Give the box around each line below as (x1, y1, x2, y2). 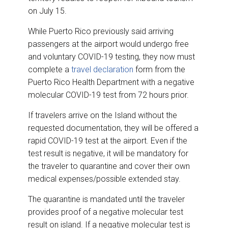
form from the (133, 65, 185, 75)
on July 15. (28, 6, 69, 16)
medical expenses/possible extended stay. (28, 174, 181, 184)
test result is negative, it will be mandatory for (28, 149, 188, 159)
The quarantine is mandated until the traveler (28, 194, 185, 205)
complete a (28, 65, 71, 75)
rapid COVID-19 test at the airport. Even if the (28, 136, 187, 146)
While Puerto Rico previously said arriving (28, 26, 174, 37)
